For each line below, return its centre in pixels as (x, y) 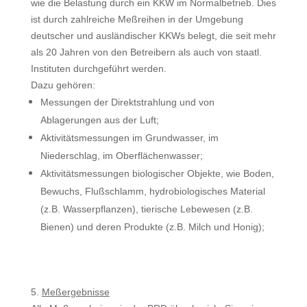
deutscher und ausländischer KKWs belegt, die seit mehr (153, 36)
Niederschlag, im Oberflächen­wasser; (121, 156)
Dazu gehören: (63, 85)
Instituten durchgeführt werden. (98, 69)
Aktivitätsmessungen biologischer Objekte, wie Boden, (157, 173)
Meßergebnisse (75, 292)
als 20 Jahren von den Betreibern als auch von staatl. (146, 52)
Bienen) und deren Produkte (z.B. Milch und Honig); (152, 227)
